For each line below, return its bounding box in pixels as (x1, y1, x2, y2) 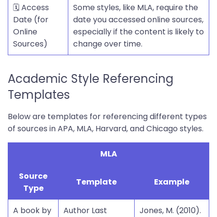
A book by (13, 205, 51, 216)
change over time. (73, 38, 142, 49)
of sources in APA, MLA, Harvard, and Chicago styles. (8, 123, 203, 134)
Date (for (13, 14, 48, 25)
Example (154, 176, 189, 187)
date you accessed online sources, (73, 14, 203, 25)
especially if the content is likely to (73, 26, 204, 37)
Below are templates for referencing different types (8, 111, 207, 122)
